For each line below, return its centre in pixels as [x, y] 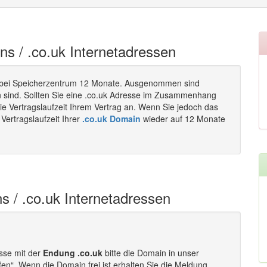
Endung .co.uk [73, 253]
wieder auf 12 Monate [183, 119]
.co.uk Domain [111, 119]
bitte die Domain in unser [151, 253]
